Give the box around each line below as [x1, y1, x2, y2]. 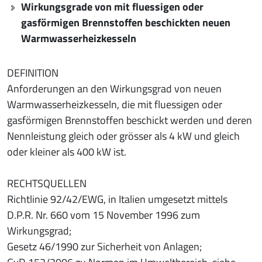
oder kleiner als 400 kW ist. [7, 143, 126, 160]
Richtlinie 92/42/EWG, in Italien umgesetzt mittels [7, 191, 227, 207]
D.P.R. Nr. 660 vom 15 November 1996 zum [7, 206, 200, 223]
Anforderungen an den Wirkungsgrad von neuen [7, 80, 222, 96]
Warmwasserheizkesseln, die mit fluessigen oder [7, 96, 222, 112]
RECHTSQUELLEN [7, 175, 87, 191]
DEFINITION [7, 64, 58, 81]
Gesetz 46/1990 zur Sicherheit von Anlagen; [7, 238, 202, 254]
